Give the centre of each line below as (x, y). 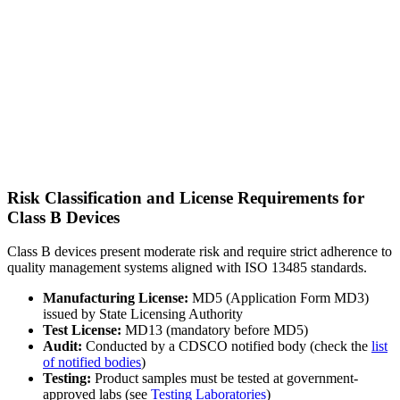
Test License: (82, 330)
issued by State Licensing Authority (143, 314)
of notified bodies (92, 362)
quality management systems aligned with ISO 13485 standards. (187, 268)
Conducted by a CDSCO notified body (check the (227, 346)
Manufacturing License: (116, 298)
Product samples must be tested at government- (225, 379)
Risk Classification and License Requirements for (186, 197)
